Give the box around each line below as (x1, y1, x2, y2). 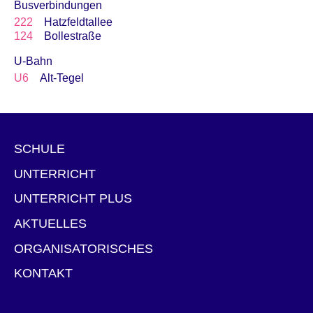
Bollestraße (44, 30, 101, 43)
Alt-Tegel (40, 72, 84, 85)
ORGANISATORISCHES (14, 241, 153, 256)
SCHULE (14, 142, 65, 156)
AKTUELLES (14, 216, 87, 231)
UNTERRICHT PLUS (14, 191, 132, 206)
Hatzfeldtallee (44, 16, 112, 29)
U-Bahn (14, 55, 52, 68)
